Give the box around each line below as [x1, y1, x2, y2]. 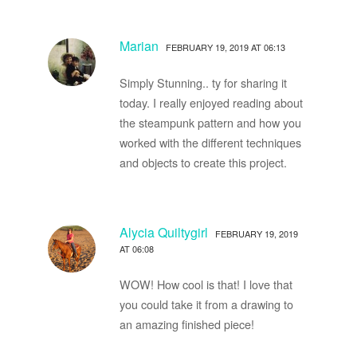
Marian [119, 36, 159, 55]
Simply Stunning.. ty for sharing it [119, 73, 287, 91]
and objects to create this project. [119, 153, 287, 171]
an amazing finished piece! [119, 315, 254, 332]
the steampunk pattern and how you [119, 113, 301, 131]
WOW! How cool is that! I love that [119, 275, 292, 292]
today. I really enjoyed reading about [119, 93, 303, 111]
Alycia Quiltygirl [119, 222, 208, 241]
